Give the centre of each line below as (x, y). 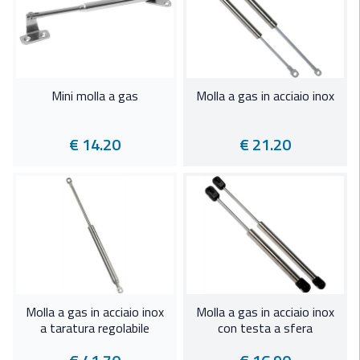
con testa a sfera (265, 328)
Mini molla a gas (95, 96)
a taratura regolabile (95, 328)
